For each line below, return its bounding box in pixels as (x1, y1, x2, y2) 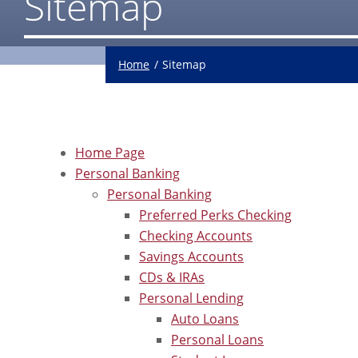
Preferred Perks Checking (139, 206, 292, 223)
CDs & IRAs (139, 268, 205, 285)
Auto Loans (171, 310, 239, 327)
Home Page (75, 144, 145, 161)
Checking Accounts (139, 227, 253, 244)
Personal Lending (139, 289, 244, 306)
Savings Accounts (139, 248, 244, 265)
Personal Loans (171, 331, 264, 348)
